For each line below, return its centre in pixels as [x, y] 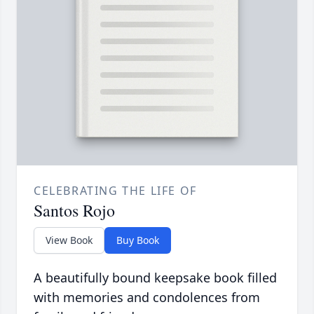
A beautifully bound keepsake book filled [155, 278]
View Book [69, 240]
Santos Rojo [74, 211]
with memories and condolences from [147, 298]
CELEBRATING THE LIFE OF [115, 191]
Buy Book [138, 240]
